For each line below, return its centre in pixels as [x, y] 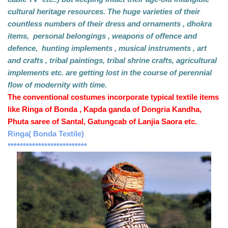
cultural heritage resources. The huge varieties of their [104, 12]
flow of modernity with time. [57, 85]
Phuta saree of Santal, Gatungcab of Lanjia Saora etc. [102, 122]
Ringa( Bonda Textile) [47, 134]
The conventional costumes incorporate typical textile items [113, 97]
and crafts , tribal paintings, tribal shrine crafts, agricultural [112, 61]
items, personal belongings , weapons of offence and [102, 36]
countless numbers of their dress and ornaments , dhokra [110, 24]
